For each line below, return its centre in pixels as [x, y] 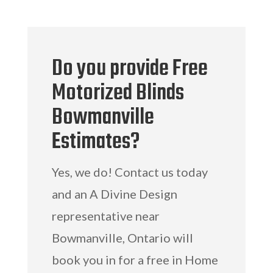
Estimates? [95, 142]
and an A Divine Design [114, 193]
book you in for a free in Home [135, 259]
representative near [105, 215]
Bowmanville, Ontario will [122, 237]
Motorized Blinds [118, 93]
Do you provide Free [129, 69]
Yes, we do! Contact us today [129, 172]
